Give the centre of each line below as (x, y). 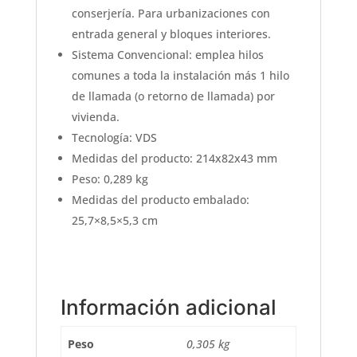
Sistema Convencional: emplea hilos (167, 55)
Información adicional (168, 308)
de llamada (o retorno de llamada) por (173, 96)
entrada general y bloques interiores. (171, 34)
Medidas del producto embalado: (160, 200)
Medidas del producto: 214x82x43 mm (174, 159)
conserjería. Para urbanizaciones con (171, 14)
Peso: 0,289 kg (110, 179)
